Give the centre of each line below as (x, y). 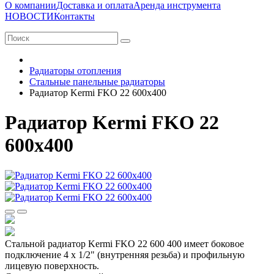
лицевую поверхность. (52, 265)
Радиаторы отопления (75, 71)
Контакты (74, 16)
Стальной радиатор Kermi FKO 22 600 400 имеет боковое (124, 243)
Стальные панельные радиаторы (97, 82)
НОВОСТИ (29, 16)
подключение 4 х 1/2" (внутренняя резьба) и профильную (125, 254)
